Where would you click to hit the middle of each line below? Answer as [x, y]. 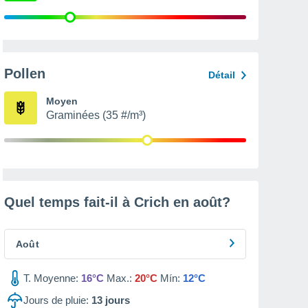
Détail [222, 75]
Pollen [25, 74]
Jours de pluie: [56, 300]
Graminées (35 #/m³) [96, 115]
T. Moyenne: [51, 278]
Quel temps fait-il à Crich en [99, 202]
